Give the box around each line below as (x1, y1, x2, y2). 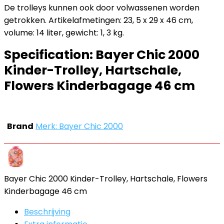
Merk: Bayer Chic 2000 (35, 120, 123, 132)
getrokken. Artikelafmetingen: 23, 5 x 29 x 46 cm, (4, 14, 193, 26)
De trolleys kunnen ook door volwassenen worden (4, 2, 199, 13)
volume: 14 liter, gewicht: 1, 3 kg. (4, 27, 124, 38)
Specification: (4, 46, 95, 63)
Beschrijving (24, 206, 70, 217)
